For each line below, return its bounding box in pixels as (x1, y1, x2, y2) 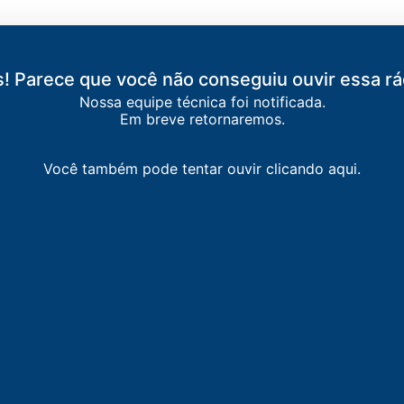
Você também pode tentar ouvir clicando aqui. (43, 160, 361, 178)
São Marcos (20, 355, 94, 372)
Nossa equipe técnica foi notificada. (78, 93, 326, 111)
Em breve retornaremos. (119, 110, 285, 128)
